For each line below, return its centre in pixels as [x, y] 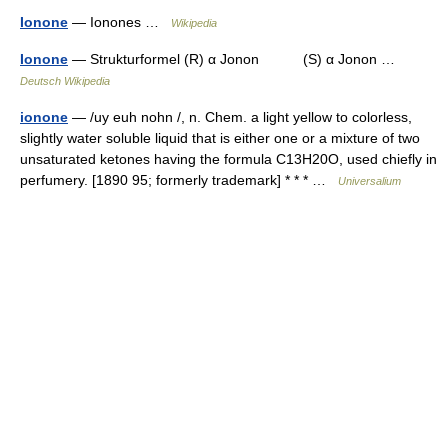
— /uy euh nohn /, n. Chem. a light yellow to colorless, [240, 116]
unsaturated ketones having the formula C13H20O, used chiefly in [228, 158]
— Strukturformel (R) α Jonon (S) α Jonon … [235, 58]
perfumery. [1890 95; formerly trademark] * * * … [179, 179]
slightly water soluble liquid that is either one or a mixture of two [220, 137]
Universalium [369, 180]
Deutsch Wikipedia [65, 80]
